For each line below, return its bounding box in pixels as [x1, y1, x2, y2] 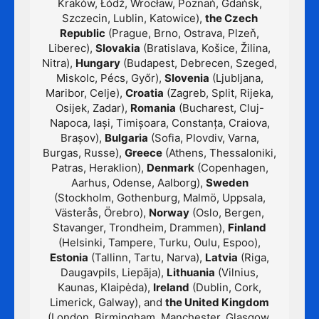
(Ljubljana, [209, 71, 263, 85]
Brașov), [60, 131, 105, 145]
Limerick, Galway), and [50, 296, 165, 310]
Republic [60, 26, 105, 41]
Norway [149, 206, 189, 220]
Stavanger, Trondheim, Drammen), [53, 221, 228, 235]
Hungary [75, 56, 120, 70]
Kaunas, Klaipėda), [58, 281, 153, 295]
